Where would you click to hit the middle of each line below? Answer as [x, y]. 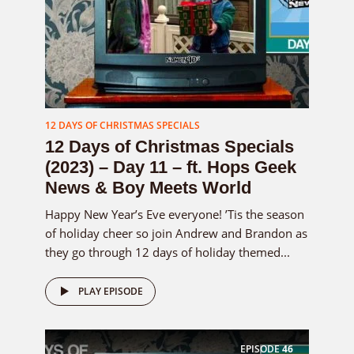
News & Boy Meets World [148, 187]
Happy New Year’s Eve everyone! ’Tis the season [175, 214]
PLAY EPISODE [111, 291]
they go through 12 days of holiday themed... [168, 252]
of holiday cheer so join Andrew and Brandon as [176, 233]
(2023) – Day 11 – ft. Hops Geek [171, 167]
